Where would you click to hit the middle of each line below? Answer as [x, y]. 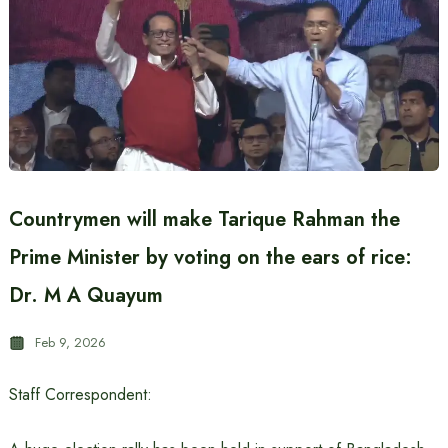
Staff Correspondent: [80, 394]
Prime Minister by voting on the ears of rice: [210, 257]
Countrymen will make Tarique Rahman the [204, 219]
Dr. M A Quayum [85, 295]
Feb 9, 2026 [70, 342]
